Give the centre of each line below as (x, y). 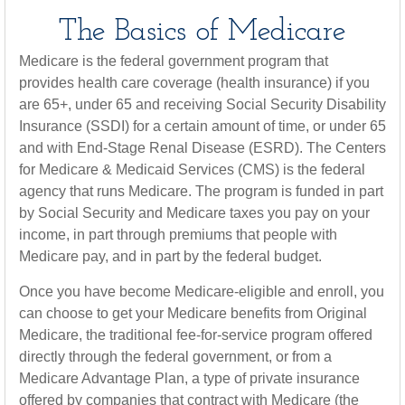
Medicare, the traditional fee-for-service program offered (196, 335)
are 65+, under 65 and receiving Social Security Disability (202, 104)
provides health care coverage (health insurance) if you (194, 83)
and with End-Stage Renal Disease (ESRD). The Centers (202, 148)
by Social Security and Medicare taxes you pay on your (194, 213)
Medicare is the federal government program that (174, 61)
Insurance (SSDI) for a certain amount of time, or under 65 (202, 126)
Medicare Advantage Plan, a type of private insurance (189, 378)
